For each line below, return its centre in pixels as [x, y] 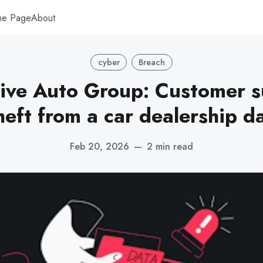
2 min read [170, 146]
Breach [152, 62]
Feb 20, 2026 [100, 146]
